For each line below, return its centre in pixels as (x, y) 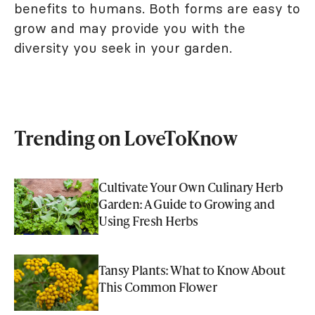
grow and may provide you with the (130, 28)
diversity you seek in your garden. (123, 48)
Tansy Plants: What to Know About (192, 270)
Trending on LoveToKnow (126, 138)
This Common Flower (157, 287)
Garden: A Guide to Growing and (186, 204)
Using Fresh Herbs (148, 221)
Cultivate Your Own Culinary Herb (191, 187)
